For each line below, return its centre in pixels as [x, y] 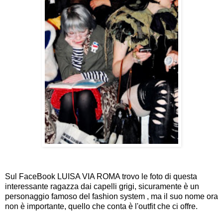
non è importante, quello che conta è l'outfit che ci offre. [101, 206]
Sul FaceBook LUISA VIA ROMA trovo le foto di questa [101, 176]
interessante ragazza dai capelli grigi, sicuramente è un [102, 186]
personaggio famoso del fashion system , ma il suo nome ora [111, 196]
